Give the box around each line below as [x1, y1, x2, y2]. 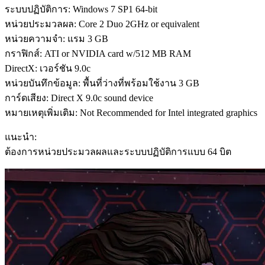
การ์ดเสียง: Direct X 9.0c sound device [5, 92, 153, 103]
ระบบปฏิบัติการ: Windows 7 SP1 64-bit [5, 4, 157, 14]
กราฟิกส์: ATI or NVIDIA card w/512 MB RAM [5, 48, 191, 59]
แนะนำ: [5, 131, 37, 142]
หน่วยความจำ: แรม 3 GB [5, 33, 108, 44]
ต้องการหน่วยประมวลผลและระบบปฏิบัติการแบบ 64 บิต [5, 146, 231, 157]
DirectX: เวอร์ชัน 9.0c [5, 63, 91, 73]
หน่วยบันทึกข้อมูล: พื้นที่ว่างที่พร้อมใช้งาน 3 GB [5, 77, 199, 88]
